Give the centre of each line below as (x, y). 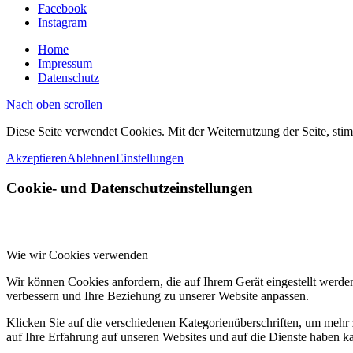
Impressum (65, 63)
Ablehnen (91, 158)
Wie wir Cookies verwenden (77, 255)
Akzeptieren (37, 158)
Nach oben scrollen (54, 104)
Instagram (62, 22)
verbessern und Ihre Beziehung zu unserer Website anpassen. (158, 296)
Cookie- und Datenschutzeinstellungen (130, 188)
